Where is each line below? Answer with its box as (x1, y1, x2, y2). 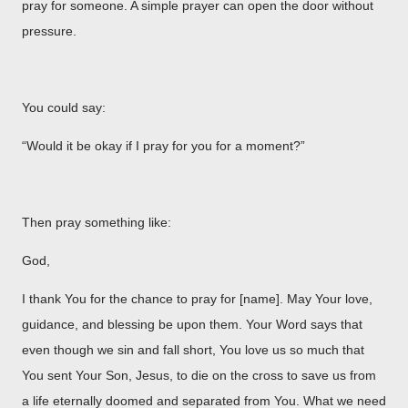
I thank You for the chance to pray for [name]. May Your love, (22, 291, 372, 306)
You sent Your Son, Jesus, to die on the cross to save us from (22, 367, 376, 382)
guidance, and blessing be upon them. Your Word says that (22, 316, 362, 331)
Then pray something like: (22, 214, 171, 229)
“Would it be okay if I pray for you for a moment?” (22, 138, 305, 153)
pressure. (22, 23, 76, 38)
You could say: (22, 99, 106, 115)
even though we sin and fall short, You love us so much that (22, 342, 364, 357)
